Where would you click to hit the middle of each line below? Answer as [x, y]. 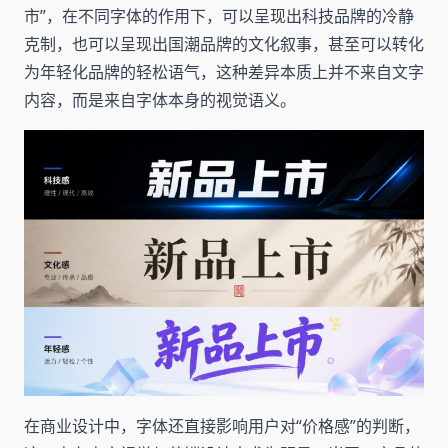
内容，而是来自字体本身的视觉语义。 [160, 99]
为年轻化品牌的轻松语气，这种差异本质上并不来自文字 [224, 71]
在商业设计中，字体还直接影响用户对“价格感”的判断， [222, 426]
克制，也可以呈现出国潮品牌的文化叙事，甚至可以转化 [224, 43]
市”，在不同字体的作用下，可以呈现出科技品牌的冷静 [219, 15]
